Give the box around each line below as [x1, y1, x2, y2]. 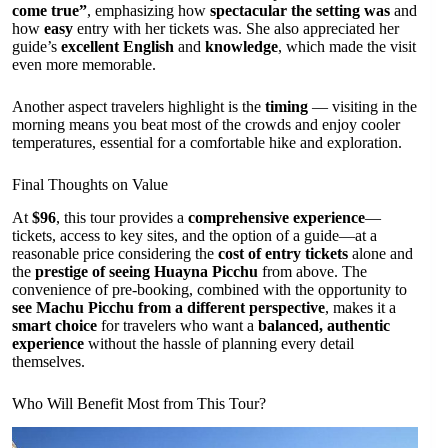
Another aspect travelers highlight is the [12, 97, 265, 115]
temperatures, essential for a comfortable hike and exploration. [12, 133, 402, 151]
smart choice [12, 316, 97, 334]
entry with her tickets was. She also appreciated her [73, 19, 399, 37]
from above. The [258, 262, 367, 280]
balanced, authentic [258, 316, 390, 334]
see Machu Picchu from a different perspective [12, 298, 325, 316]
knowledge [205, 37, 278, 55]
